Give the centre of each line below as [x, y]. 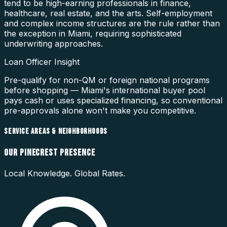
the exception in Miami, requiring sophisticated [93, 34]
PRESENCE [77, 153]
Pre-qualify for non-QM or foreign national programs [107, 80]
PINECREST [39, 153]
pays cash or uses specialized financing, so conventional [113, 101]
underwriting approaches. [53, 44]
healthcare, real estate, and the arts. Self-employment [108, 13]
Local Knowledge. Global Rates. [65, 173]
